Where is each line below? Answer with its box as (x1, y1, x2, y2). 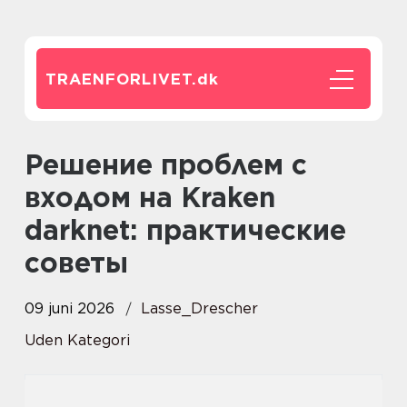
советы (25, 246, 128, 279)
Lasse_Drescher (141, 300, 258, 317)
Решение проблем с (25, 148, 43, 181)
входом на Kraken (25, 181, 275, 213)
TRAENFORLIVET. (45, 70, 197, 88)
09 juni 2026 (25, 300, 114, 317)
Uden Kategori (25, 332, 130, 349)
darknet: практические (25, 213, 346, 246)
